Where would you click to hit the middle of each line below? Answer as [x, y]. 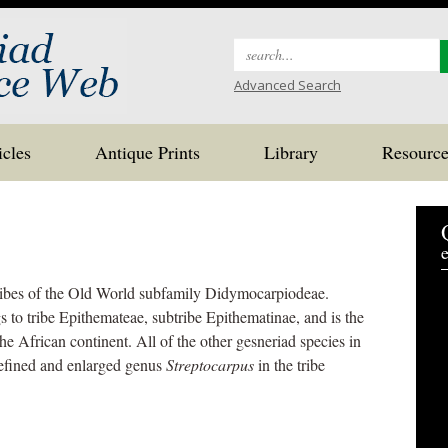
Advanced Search [287, 85]
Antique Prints [147, 152]
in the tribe [289, 364]
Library [291, 152]
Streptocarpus [210, 364]
